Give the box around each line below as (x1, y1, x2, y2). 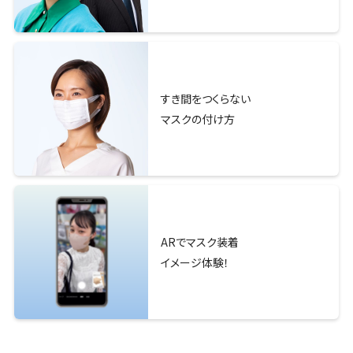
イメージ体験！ (160, 254, 229, 270)
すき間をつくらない (160, 90, 251, 106)
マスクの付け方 (160, 110, 235, 127)
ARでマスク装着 (160, 233, 239, 250)
